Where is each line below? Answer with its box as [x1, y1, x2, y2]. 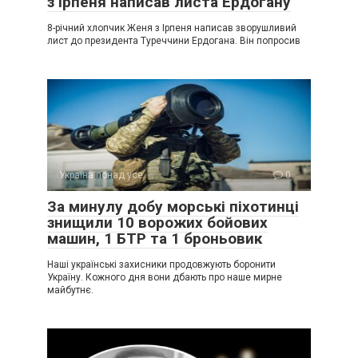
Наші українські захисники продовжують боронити [47, 259, 276, 271]
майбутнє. [47, 284, 93, 296]
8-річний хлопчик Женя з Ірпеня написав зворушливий [47, 22, 296, 34]
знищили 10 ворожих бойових [47, 213, 268, 233]
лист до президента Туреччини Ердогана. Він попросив [47, 35, 300, 47]
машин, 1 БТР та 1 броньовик [47, 229, 262, 249]
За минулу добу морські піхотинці [47, 197, 299, 217]
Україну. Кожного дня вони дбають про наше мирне [47, 272, 282, 284]
